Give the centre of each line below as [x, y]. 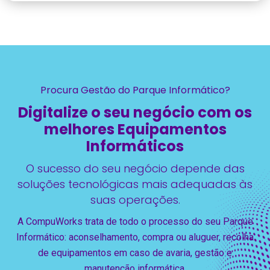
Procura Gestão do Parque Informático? [135, 90]
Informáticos [135, 146]
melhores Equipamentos [135, 130]
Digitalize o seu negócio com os [135, 113]
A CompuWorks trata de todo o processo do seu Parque [135, 222]
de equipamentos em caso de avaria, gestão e [135, 253]
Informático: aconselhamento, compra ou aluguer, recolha [135, 237]
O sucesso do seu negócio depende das [135, 169]
